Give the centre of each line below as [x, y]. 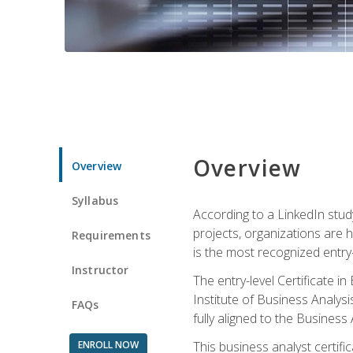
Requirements [111, 235]
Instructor [100, 269]
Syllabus [95, 200]
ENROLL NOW [108, 344]
